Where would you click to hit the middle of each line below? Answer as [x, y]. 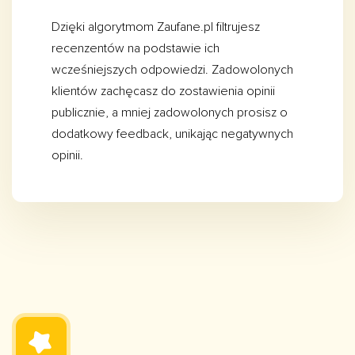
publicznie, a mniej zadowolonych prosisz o [170, 113]
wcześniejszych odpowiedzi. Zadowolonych [172, 70]
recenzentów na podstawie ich [136, 49]
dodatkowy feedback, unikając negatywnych [172, 134]
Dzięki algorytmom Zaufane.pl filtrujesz [156, 27]
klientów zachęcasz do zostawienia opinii [163, 92]
